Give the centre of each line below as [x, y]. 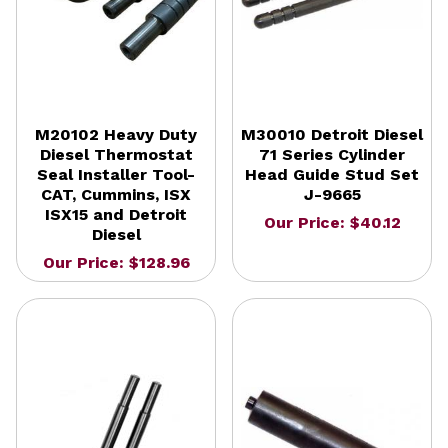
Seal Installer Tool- [116, 174]
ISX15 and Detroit [116, 214]
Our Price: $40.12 [332, 222]
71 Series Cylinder [332, 154]
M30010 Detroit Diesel [332, 134]
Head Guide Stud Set [332, 174]
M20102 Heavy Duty [116, 134]
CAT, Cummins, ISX [116, 194]
